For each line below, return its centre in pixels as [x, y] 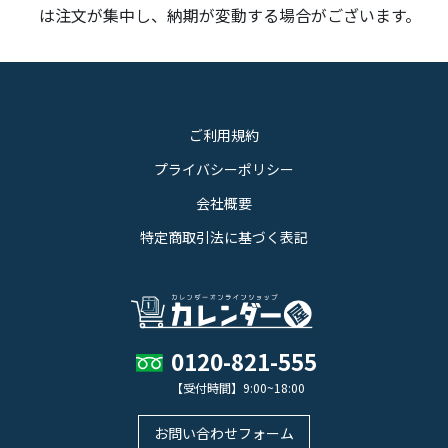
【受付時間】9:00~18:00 [238, 387]
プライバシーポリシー [224, 169]
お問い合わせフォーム [224, 432]
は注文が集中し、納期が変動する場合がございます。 [230, 15]
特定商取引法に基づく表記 [224, 237]
